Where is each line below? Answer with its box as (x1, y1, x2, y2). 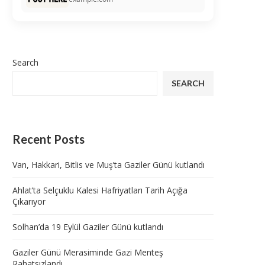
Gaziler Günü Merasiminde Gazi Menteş (12, 247, 163, 258)
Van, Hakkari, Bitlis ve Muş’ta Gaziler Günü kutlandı (12, 159, 205, 171)
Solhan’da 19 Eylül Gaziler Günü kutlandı (12, 221, 163, 233)
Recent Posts (12, 132, 85, 147)
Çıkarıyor (12, 196, 46, 208)
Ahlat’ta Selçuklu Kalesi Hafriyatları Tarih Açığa (12, 185, 188, 196)
